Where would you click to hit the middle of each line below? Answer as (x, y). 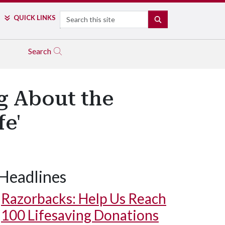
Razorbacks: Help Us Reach (84, 198)
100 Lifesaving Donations (80, 215)
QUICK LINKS (34, 18)
